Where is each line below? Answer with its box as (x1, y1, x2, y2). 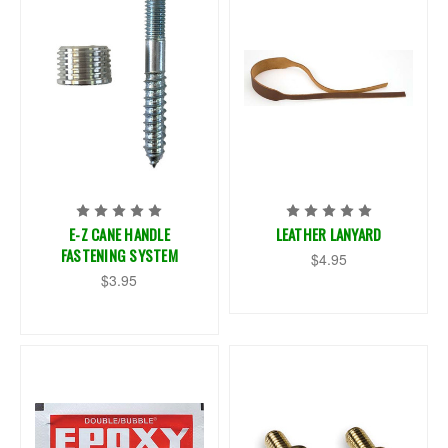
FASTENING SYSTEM (60, 244, 178, 267)
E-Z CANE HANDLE (69, 223, 170, 246)
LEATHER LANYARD (275, 223, 382, 246)
